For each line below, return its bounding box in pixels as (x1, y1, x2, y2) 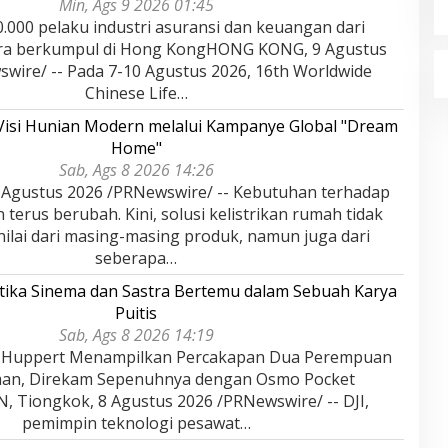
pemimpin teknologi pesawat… (21, 411, 251, 434)
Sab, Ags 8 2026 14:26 (58, 158, 214, 181)
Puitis (115, 301, 158, 324)
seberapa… (95, 246, 178, 269)
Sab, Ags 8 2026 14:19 (58, 323, 214, 346)
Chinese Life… (84, 81, 188, 104)
